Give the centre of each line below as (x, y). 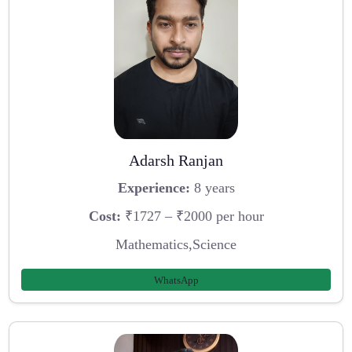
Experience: (154, 188)
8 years (212, 188)
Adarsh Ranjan (176, 160)
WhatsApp (176, 280)
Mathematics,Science (176, 244)
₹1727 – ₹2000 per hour (192, 216)
